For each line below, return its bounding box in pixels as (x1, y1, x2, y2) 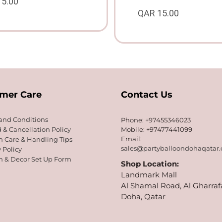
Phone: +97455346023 (121, 116, 191, 124)
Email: (121, 135, 142, 143)
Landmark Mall (121, 170, 177, 180)
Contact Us (121, 89, 172, 101)
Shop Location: (121, 159, 179, 169)
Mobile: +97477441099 (121, 125, 192, 134)
